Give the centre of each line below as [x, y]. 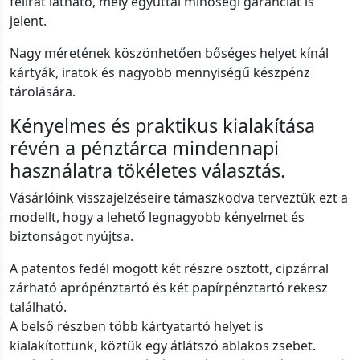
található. [38, 307]
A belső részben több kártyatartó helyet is [137, 327]
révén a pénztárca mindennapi [144, 148]
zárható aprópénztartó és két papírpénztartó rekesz [169, 288]
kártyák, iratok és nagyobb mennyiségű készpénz [160, 73]
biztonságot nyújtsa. [72, 237]
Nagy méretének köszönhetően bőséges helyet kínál [169, 53]
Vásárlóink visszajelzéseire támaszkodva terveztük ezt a [179, 198]
